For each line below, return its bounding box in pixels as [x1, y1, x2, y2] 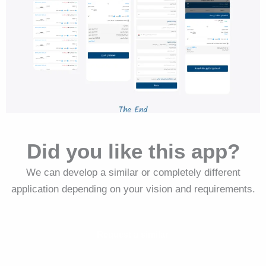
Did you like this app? [26, 139, 240, 163]
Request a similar [97, 229, 169, 239]
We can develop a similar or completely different [26, 166, 240, 178]
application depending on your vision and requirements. [11, 183, 255, 195]
